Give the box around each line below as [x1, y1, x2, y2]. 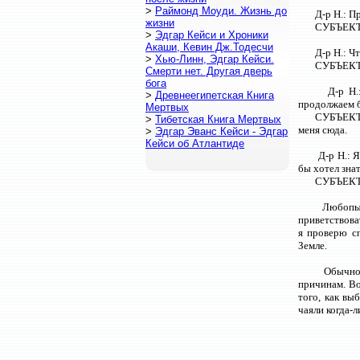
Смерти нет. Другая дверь [145, 65, 272, 77]
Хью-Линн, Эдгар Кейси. [155, 53, 274, 65]
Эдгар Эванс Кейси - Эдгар [155, 125, 288, 137]
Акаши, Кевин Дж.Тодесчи [145, 41, 273, 53]
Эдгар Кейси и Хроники [155, 29, 268, 41]
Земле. [298, 239, 327, 252]
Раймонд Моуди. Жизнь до [155, 5, 287, 17]
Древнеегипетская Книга [155, 89, 274, 101]
